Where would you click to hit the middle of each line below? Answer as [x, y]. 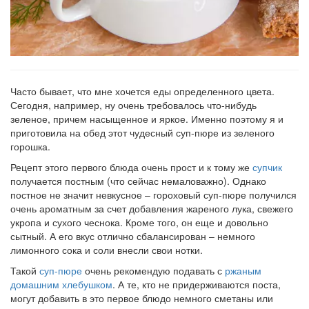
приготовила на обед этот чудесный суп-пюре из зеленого [142, 132]
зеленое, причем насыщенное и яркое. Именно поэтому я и [147, 118]
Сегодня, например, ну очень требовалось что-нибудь [133, 104]
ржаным [243, 270]
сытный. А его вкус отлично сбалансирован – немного [133, 236]
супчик [267, 167]
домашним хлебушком [61, 284]
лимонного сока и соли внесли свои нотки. [107, 249]
